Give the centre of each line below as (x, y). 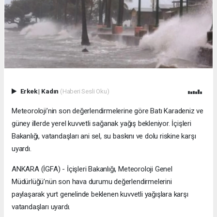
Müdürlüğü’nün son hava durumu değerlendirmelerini (92, 182)
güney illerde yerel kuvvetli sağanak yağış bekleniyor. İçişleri (101, 124)
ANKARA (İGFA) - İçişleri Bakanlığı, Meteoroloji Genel (92, 169)
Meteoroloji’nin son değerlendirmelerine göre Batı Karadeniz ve (108, 111)
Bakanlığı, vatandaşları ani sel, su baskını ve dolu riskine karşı (104, 136)
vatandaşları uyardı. (41, 207)
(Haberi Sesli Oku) (85, 91)
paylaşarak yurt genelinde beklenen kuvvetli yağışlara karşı (100, 194)
